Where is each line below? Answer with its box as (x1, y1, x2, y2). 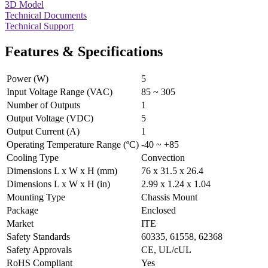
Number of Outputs (7, 99, 80, 110)
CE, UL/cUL (141, 244, 191, 255)
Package (7, 205, 38, 215)
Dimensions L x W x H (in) (7, 178, 110, 189)
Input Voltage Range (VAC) (7, 86, 112, 97)
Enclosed (141, 205, 176, 215)
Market (7, 218, 33, 229)
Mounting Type (7, 191, 65, 202)
